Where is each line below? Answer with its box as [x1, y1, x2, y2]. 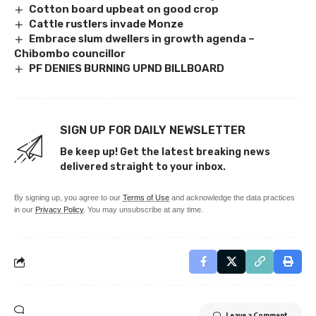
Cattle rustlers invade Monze [29, 18, 184, 31]
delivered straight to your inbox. [60, 161, 226, 174]
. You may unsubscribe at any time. [83, 205, 203, 214]
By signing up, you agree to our [14, 193, 123, 202]
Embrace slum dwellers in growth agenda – [29, 32, 255, 46]
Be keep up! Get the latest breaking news [60, 146, 270, 159]
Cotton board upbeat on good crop [29, 3, 219, 16]
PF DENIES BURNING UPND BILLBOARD [29, 62, 225, 75]
